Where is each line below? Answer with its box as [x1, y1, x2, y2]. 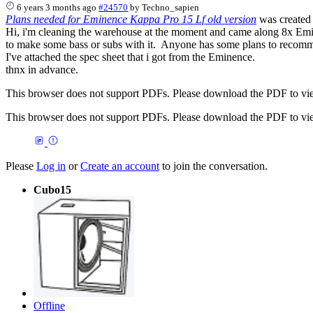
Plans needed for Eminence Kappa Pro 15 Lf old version [6, 13, 256, 25]
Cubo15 [34, 183, 71, 196]
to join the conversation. [159, 159, 268, 172]
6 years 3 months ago [17, 1, 97, 13]
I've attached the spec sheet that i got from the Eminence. [6, 50, 255, 63]
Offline [34, 299, 65, 312]
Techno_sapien [142, 1, 200, 13]
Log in [36, 159, 66, 172]
